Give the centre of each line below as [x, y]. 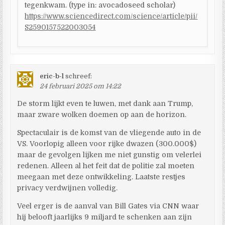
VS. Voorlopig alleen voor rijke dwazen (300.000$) [107, 143]
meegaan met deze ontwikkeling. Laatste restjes [101, 177]
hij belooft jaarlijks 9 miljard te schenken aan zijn [105, 217]
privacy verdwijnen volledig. [68, 188]
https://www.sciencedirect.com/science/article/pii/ [111, 16]
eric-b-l [52, 76]
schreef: [79, 76]
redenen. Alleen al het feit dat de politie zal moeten [106, 165]
